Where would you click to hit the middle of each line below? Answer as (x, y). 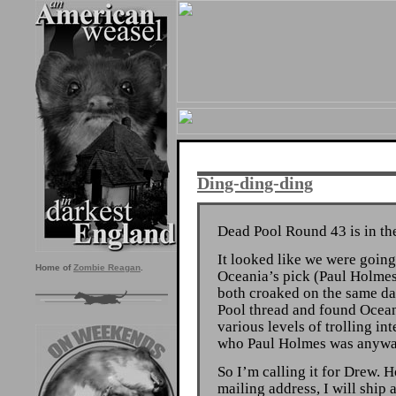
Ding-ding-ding (255, 183)
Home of (54, 267)
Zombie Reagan (107, 267)
